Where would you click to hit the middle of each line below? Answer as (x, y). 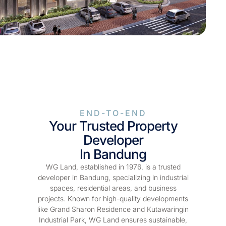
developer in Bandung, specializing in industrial (113, 189)
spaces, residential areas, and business (113, 200)
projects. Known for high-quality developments (113, 210)
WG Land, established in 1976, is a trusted (113, 179)
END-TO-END (113, 125)
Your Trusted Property (113, 138)
